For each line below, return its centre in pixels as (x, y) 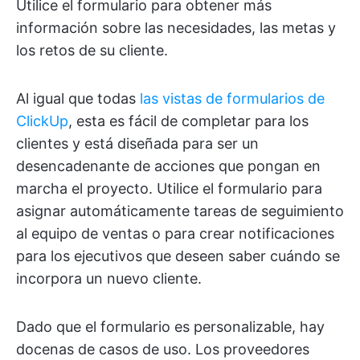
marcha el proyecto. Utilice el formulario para (169, 188)
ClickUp (42, 121)
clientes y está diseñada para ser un (137, 143)
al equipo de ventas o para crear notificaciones (175, 233)
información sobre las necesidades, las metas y (176, 27)
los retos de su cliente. (92, 50)
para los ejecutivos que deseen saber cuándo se (178, 256)
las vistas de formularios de (232, 98)
